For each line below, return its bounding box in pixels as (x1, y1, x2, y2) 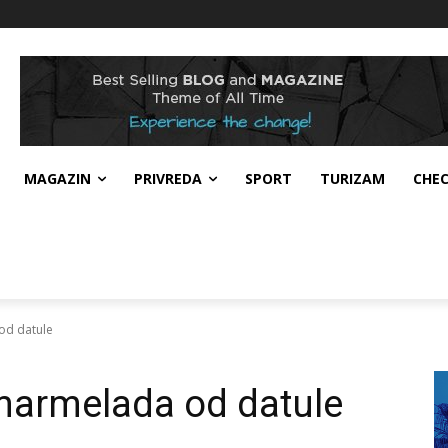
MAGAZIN (24, 169, 91, 188)
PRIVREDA (134, 169, 202, 188)
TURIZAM (320, 169, 385, 188)
